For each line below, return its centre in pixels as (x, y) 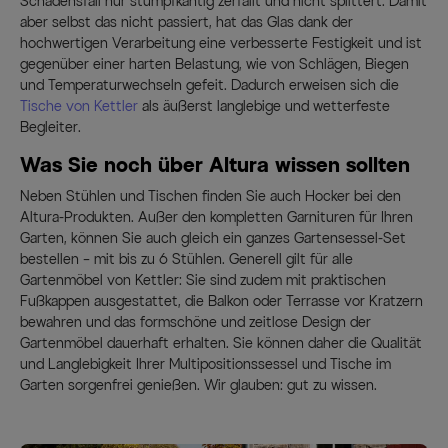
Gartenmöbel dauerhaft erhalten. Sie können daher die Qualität (221, 344)
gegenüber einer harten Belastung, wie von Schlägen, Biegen (214, 65)
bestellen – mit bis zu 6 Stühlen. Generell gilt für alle (186, 260)
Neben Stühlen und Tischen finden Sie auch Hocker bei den (210, 197)
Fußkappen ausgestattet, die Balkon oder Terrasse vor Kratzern (221, 302)
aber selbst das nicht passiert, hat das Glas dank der (186, 23)
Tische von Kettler (79, 107)
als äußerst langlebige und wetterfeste (264, 107)
